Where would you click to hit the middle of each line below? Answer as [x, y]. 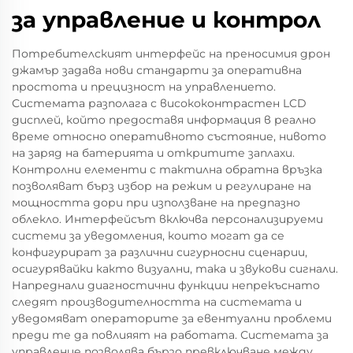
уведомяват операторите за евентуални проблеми [172, 318]
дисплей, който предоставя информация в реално [164, 119]
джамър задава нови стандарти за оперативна [157, 70]
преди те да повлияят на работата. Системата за [170, 334]
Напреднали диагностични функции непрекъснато [166, 285]
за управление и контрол [166, 19]
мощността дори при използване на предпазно [156, 202]
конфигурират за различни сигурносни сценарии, [160, 252]
